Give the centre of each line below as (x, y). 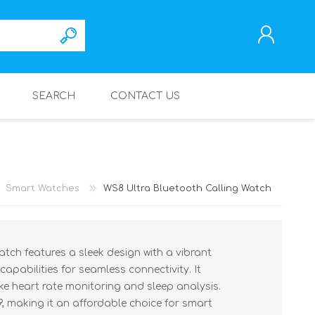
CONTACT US (145, 96)
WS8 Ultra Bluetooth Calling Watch (187, 188)
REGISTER (181, 155)
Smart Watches (43, 188)
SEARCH (54, 96)
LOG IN (177, 174)
